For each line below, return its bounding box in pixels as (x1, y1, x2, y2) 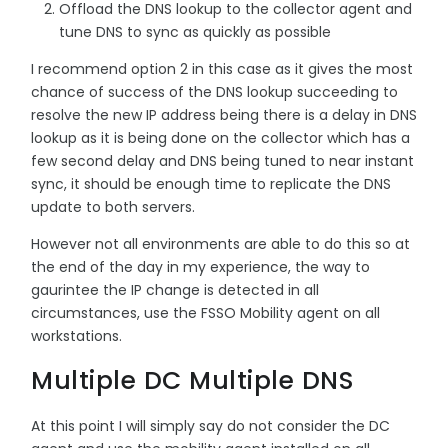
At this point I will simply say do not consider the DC (31, 415, 390, 436)
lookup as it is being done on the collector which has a (31, 127, 410, 148)
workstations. (31, 325, 122, 346)
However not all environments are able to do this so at (31, 233, 410, 254)
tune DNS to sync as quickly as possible (59, 21, 331, 42)
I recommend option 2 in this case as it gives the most (31, 58, 413, 79)
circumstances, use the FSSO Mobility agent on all (31, 302, 380, 323)
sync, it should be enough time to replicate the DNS (31, 173, 391, 194)
